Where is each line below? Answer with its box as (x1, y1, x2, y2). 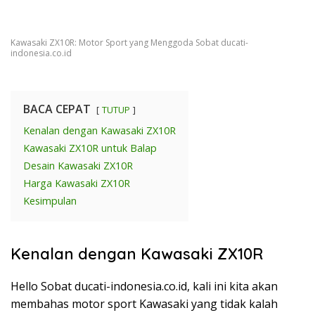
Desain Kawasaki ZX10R (23, 158, 133, 172)
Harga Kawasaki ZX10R (23, 176, 130, 190)
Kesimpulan (23, 193, 77, 207)
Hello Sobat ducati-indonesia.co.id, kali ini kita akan (11, 278, 278, 294)
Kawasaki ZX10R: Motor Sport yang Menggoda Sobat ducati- (11, 36, 248, 49)
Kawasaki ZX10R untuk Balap (23, 141, 157, 155)
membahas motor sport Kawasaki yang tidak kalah (11, 295, 278, 311)
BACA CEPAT (23, 101, 91, 117)
